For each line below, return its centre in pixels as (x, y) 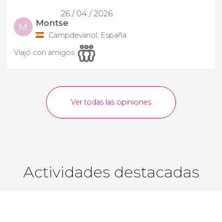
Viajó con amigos (44, 53)
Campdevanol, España (87, 35)
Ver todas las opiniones (111, 102)
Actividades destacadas (111, 172)
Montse (52, 23)
